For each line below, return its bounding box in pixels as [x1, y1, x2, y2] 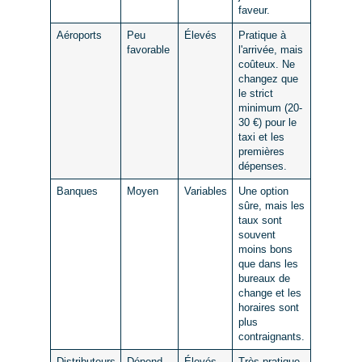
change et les [238, 287, 301, 299]
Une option [238, 185, 288, 197]
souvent [238, 229, 276, 241]
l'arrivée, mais [238, 44, 303, 56]
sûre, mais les [238, 200, 305, 212]
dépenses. [238, 160, 287, 172]
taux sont [238, 214, 282, 226]
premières [238, 145, 284, 158]
